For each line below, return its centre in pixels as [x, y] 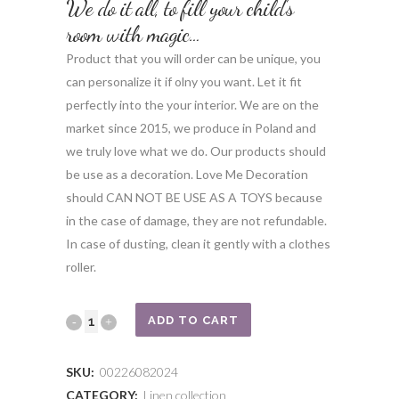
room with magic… [133, 34]
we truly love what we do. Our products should [196, 151]
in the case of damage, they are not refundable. [196, 220]
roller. [81, 267]
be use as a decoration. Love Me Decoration [187, 174]
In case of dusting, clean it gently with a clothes [198, 244]
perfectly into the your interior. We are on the [192, 105]
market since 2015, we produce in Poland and [191, 128]
